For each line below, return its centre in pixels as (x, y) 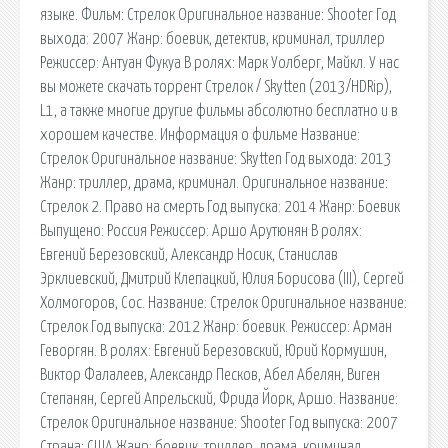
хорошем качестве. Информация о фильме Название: (200, 134)
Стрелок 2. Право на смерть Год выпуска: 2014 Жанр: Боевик (220, 206)
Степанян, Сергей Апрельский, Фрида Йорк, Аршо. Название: (219, 398)
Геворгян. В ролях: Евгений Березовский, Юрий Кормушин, (213, 350)
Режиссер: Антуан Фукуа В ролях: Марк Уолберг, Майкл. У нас (219, 62)
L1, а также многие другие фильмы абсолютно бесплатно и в (219, 110)
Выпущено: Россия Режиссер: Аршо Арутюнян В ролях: (201, 230)
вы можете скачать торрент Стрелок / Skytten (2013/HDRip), (216, 86)
